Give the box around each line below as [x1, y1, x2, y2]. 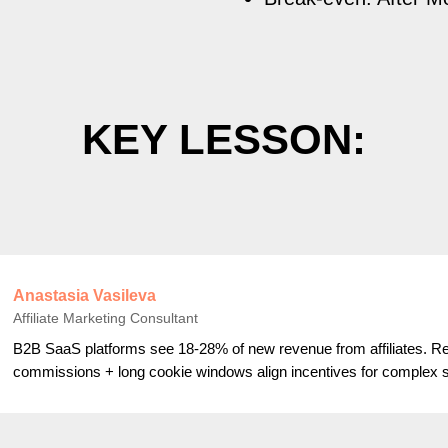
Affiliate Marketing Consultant [13, 310, 202, 326]
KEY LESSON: [82, 116, 366, 163]
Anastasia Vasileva [13, 287, 156, 304]
